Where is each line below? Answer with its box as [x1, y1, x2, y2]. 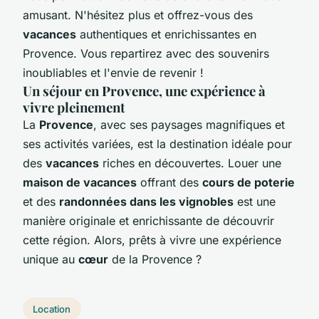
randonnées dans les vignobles [59, 194, 234, 209]
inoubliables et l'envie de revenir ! [23, 65, 204, 80]
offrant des [137, 174, 202, 189]
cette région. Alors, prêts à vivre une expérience [23, 232, 281, 247]
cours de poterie [202, 174, 295, 189]
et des [23, 194, 59, 209]
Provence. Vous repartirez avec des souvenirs [23, 46, 269, 61]
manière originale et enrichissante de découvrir [23, 213, 274, 228]
